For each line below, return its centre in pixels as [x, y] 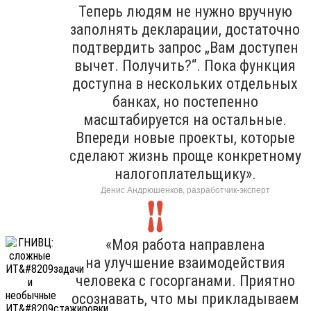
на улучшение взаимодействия [185, 262]
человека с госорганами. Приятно [185, 280]
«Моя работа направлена [185, 244]
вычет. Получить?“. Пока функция [185, 65]
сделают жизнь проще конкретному [185, 155]
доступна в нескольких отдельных [185, 83]
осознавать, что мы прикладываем [185, 299]
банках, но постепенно [185, 101]
